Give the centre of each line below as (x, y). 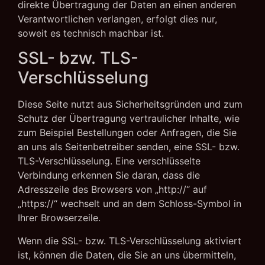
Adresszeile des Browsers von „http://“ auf (112, 190)
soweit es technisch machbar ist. (91, 33)
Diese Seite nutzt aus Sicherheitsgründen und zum (130, 104)
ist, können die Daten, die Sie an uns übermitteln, (127, 255)
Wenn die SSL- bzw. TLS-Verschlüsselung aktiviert (130, 240)
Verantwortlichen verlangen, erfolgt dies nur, (117, 19)
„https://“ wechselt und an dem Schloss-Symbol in (130, 204)
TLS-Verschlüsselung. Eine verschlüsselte (109, 161)
